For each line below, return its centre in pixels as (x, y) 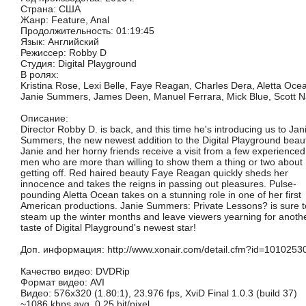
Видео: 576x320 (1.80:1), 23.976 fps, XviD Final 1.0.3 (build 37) (158, 293)
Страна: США (50, 9)
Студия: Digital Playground (78, 64)
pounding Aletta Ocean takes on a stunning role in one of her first (161, 195)
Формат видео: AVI (62, 282)
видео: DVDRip (95, 271)
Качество (40, 271)
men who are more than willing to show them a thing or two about (161, 162)
